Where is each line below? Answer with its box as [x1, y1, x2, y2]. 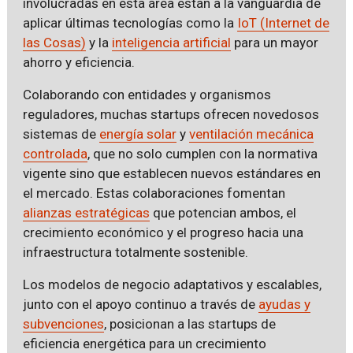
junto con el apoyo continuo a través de [22, 295, 258, 312]
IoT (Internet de [236, 14, 329, 31]
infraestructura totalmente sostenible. [22, 243, 248, 260]
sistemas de [22, 125, 99, 142]
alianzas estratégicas [22, 204, 150, 221]
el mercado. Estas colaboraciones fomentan [22, 184, 285, 201]
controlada [22, 145, 87, 162]
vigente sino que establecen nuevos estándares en [22, 165, 321, 181]
